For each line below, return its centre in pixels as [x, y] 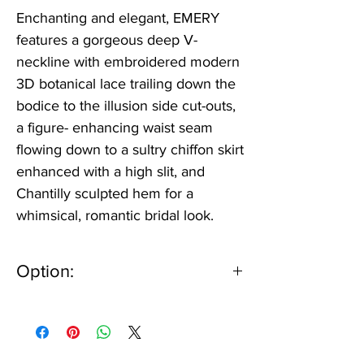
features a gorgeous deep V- [107, 39]
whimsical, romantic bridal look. [115, 215]
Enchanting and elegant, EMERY [118, 17]
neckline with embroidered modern [128, 61]
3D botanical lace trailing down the [126, 83]
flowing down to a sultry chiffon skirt [130, 149]
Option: [45, 271]
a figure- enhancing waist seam [115, 127]
